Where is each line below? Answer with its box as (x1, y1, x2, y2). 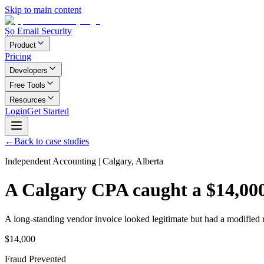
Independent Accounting (5, 156, 96, 166)
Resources (9, 95, 46, 104)
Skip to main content (5, 5, 81, 15)
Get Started (27, 106, 69, 116)
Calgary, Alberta (103, 156, 163, 166)
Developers (9, 66, 48, 75)
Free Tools (9, 81, 45, 90)
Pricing (5, 51, 31, 61)
